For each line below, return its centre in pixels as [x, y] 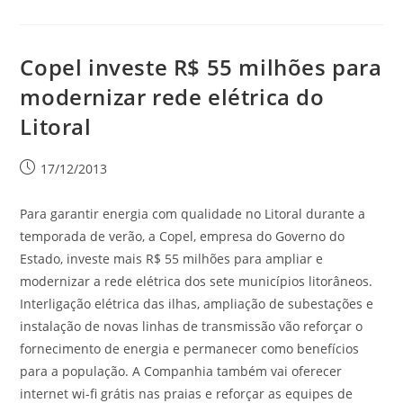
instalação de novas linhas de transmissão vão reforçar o [192, 326]
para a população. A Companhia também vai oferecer [181, 371]
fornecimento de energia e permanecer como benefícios [190, 349]
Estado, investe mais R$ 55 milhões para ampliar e [172, 259]
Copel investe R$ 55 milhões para [201, 67]
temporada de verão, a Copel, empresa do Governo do [183, 236]
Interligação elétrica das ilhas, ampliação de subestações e [197, 304]
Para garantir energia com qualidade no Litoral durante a [193, 214]
